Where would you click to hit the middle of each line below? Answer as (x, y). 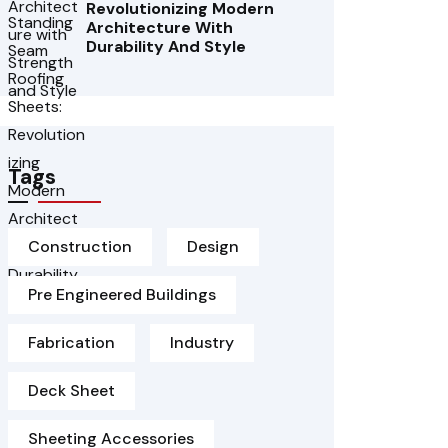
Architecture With (159, 27)
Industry (202, 342)
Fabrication (71, 342)
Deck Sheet (71, 390)
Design (213, 246)
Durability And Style (166, 46)
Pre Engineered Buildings (122, 294)
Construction (80, 246)
